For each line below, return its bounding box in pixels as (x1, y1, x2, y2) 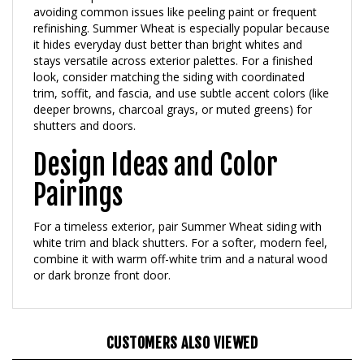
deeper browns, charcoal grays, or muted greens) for (33, 83, 312, 99)
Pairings (33, 158, 123, 195)
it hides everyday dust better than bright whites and (33, 18, 302, 34)
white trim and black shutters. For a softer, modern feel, (33, 216, 327, 232)
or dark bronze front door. (33, 249, 171, 265)
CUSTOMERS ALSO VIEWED (106, 315, 258, 334)
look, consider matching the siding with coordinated (33, 50, 305, 67)
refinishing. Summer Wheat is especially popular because (33, 2, 330, 18)
